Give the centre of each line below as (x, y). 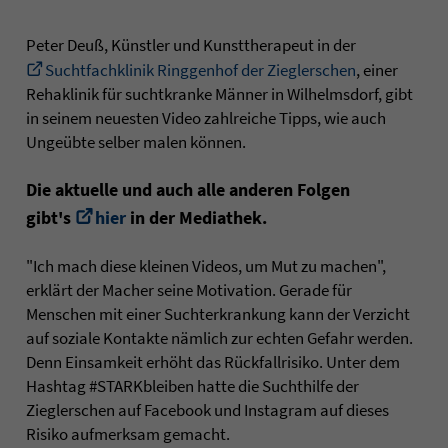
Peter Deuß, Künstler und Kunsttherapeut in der (191, 44)
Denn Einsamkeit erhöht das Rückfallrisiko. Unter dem (213, 361)
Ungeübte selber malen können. (136, 141)
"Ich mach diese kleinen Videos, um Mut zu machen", (206, 265)
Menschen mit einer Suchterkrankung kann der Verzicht (218, 313)
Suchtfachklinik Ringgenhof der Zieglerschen (200, 69)
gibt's (50, 217)
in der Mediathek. (196, 217)
